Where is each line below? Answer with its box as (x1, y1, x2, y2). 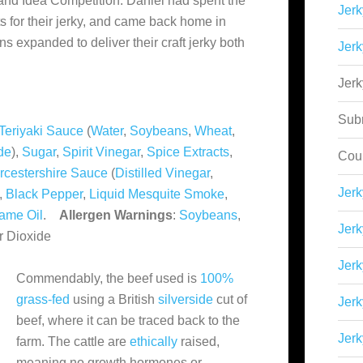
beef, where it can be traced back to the (16, 314, 240, 327)
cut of (213, 293, 247, 306)
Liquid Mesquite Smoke (89, 187, 224, 201)
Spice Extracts (147, 145, 229, 159)
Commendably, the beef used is (16, 271, 200, 285)
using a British (70, 293, 158, 306)
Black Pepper (6, 187, 83, 201)
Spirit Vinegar (62, 145, 140, 159)
